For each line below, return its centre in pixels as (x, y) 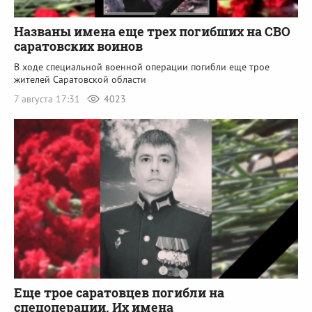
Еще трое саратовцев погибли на (119, 293)
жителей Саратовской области (80, 79)
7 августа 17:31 (48, 99)
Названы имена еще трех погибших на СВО (152, 31)
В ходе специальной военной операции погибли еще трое (142, 67)
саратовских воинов (78, 46)
